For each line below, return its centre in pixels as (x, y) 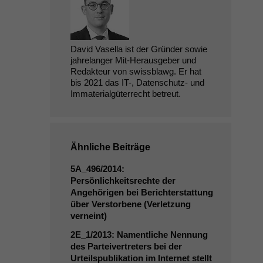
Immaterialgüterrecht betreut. (125, 94)
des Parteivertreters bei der (126, 246)
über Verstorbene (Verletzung (130, 204)
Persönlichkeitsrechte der (123, 181)
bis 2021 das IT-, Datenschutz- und (137, 82)
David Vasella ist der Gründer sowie (139, 49)
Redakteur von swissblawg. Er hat (136, 71)
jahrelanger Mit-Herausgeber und (133, 60)
